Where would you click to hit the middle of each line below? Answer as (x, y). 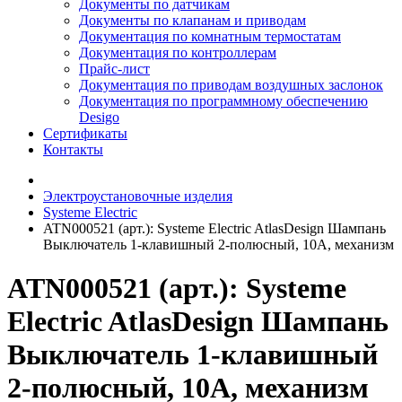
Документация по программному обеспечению (223, 101)
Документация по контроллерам (178, 52)
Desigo (99, 117)
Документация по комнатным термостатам (210, 36)
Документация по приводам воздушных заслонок (231, 85)
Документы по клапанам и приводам (192, 20)
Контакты (73, 149)
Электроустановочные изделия (138, 196)
